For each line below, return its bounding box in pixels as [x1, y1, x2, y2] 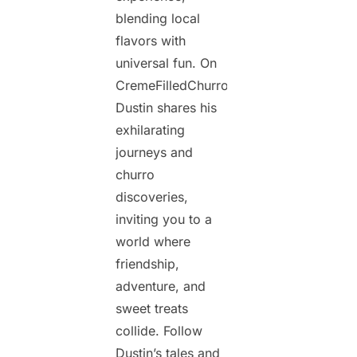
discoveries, [116, 189, 188, 206]
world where [116, 233, 190, 250]
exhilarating [116, 122, 185, 139]
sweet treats [116, 300, 188, 317]
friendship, [116, 256, 179, 273]
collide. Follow [116, 323, 202, 339]
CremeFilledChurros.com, [116, 77, 269, 94]
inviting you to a [116, 211, 212, 228]
